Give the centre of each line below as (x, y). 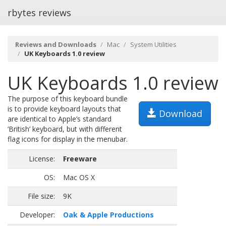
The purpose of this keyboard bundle (68, 99)
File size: (41, 196)
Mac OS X (79, 177)
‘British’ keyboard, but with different (65, 129)
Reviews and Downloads (56, 44)
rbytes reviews (39, 13)
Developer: (37, 215)
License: (42, 159)
